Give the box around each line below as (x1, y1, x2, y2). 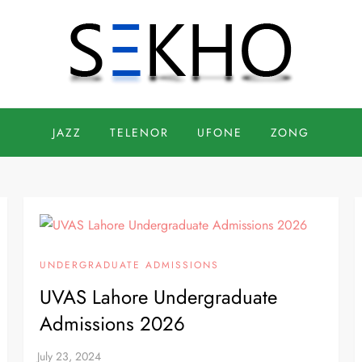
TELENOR (110, 124, 169, 141)
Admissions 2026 (40, 309, 186, 339)
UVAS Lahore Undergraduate (40, 283, 278, 312)
